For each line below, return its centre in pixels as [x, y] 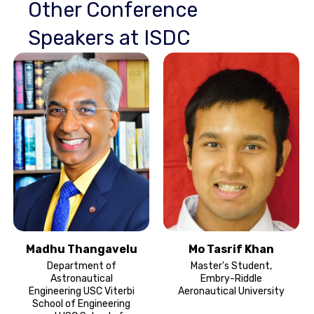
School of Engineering [81, 303]
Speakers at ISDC [109, 37]
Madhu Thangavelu [81, 249]
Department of [81, 266]
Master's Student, [231, 266]
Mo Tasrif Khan [231, 249]
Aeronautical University [231, 291]
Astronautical [81, 278]
